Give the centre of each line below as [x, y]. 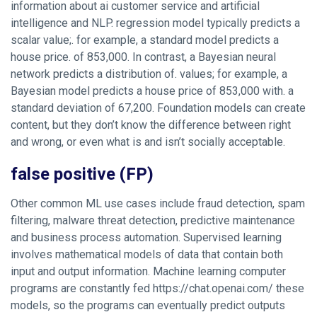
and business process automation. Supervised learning [146, 238]
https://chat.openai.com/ [213, 289]
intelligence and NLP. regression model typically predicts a [155, 23]
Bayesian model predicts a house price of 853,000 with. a [152, 91]
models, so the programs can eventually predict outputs [148, 306]
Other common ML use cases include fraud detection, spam [158, 204]
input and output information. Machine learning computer [148, 272]
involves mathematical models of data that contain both [147, 255]
